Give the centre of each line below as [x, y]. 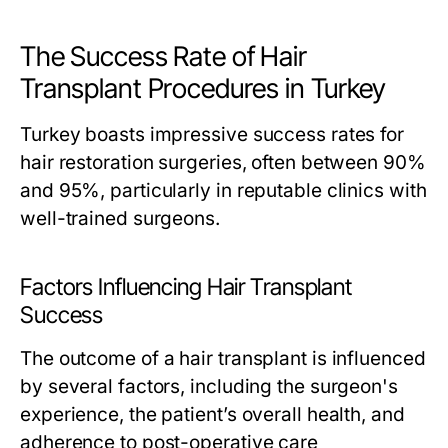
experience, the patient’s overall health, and [212, 414]
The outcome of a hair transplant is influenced [223, 358]
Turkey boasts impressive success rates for [212, 134]
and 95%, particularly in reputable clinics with [223, 190]
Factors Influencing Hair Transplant [186, 287]
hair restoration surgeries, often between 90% [223, 162]
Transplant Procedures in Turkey [203, 88]
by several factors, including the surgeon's [209, 386]
